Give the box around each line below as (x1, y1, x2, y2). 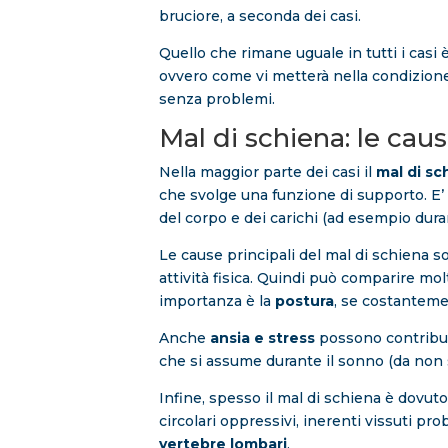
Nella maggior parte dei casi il (159, 163, 377, 182)
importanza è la (159, 292, 276, 311)
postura (275, 292, 335, 311)
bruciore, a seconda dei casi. (159, 7, 362, 26)
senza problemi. (159, 90, 276, 109)
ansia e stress (210, 329, 316, 348)
